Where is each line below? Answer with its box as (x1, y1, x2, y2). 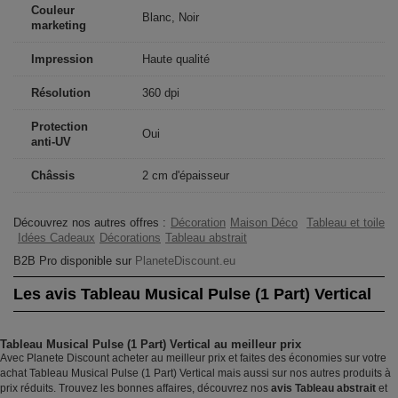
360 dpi (142, 86, 179, 99)
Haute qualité (142, 52, 210, 66)
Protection (31, 120, 88, 133)
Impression (31, 52, 93, 66)
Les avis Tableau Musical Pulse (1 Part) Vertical (13, 285, 371, 303)
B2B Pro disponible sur (13, 254, 135, 267)
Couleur (31, 4, 75, 17)
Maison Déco (230, 216, 298, 229)
